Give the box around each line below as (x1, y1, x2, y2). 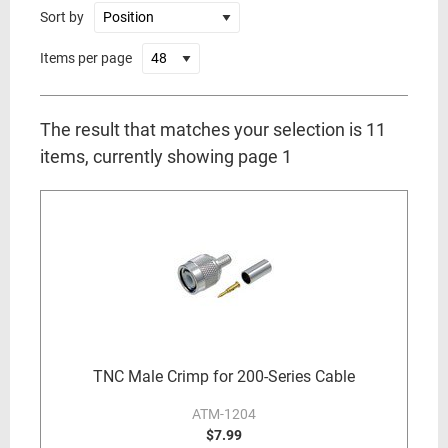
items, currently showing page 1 (40, 146, 292, 167)
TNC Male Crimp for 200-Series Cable (93, 367, 355, 386)
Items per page (40, 50, 132, 66)
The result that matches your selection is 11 (40, 119, 386, 140)
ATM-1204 (192, 406, 256, 422)
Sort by (40, 9, 84, 25)
